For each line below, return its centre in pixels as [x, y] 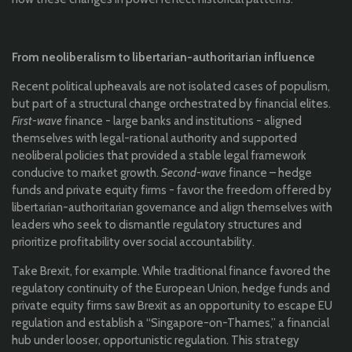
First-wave [37, 121]
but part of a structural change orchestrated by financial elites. [171, 104]
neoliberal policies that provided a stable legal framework [159, 156]
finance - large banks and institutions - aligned [183, 121]
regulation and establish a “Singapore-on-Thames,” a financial [170, 323]
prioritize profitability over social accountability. [133, 242]
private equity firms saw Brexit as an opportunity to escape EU [172, 306]
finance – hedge [270, 173]
